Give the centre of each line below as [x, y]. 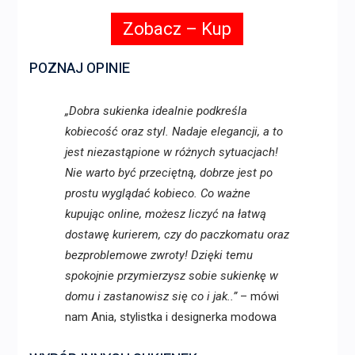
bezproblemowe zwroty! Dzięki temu [158, 255]
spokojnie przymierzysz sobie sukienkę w [171, 275]
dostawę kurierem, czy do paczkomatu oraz [177, 234]
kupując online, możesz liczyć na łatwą [165, 214]
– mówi [258, 296]
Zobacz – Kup [177, 29]
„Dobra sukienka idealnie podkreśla [156, 111]
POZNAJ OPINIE [79, 68]
